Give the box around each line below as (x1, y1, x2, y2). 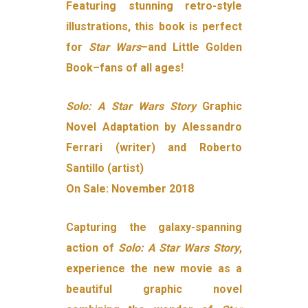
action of (66, 241, 118, 255)
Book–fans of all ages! (66, 61, 184, 75)
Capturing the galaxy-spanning (66, 221, 242, 234)
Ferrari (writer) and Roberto (66, 141, 242, 155)
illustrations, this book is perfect (66, 20, 242, 34)
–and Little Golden (141, 41, 242, 54)
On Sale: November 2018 (66, 182, 195, 196)
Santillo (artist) (66, 162, 144, 175)
